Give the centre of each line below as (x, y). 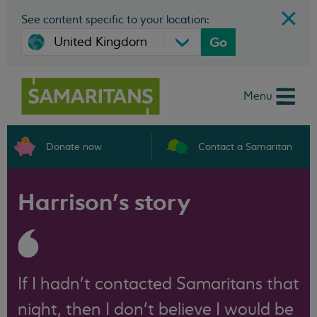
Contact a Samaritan (245, 146)
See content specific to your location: (115, 20)
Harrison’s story (104, 202)
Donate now (74, 146)
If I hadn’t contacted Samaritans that (158, 284)
